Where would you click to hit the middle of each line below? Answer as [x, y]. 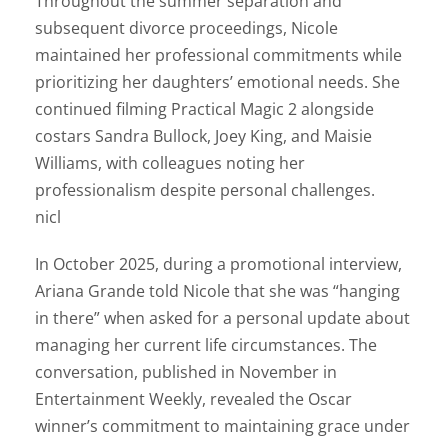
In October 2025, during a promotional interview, [218, 263]
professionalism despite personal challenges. [205, 189]
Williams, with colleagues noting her [170, 162]
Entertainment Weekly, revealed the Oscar [193, 398]
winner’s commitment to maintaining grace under [222, 425]
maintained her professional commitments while [218, 54]
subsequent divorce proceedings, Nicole [186, 27]
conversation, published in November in [186, 371]
